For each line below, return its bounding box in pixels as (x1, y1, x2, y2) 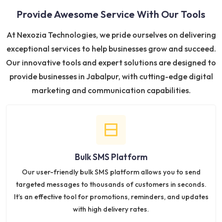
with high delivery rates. (73, 205, 149, 214)
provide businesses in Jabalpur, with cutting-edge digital (9, 71, 213, 82)
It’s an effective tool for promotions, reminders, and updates (13, 192, 209, 202)
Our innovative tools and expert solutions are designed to (6, 57, 216, 68)
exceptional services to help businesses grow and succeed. (6, 44, 216, 54)
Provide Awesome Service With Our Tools (17, 8, 205, 21)
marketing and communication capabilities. (31, 85, 191, 96)
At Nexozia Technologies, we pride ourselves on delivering (6, 30, 216, 40)
